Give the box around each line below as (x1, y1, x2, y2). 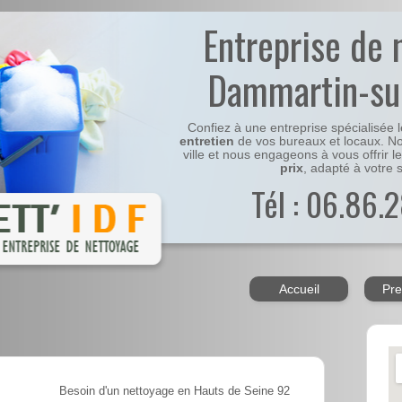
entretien (179, 135, 235, 149)
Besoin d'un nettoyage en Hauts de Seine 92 (59, 385, 290, 398)
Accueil (278, 282, 319, 297)
